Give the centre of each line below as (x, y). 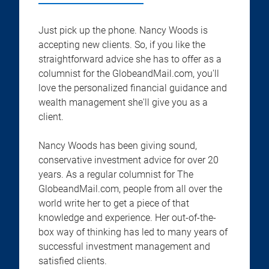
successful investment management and (124, 246)
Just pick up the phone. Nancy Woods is (123, 30)
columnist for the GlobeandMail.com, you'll (129, 74)
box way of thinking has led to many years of (133, 232)
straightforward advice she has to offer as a (130, 59)
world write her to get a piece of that (114, 203)
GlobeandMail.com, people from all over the (130, 189)
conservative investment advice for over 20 (128, 160)
